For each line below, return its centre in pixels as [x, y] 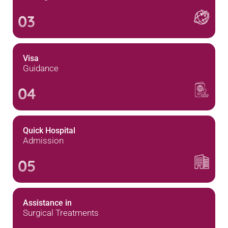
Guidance [41, 68]
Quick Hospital [49, 131]
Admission [43, 140]
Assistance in [47, 203]
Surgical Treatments [61, 213]
